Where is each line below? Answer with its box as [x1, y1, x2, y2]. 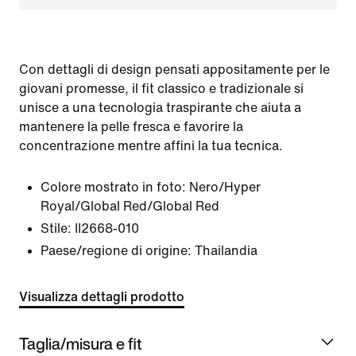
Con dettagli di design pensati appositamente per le [19, 63, 330, 76]
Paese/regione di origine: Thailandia [41, 244, 257, 257]
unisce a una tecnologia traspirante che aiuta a [19, 101, 301, 114]
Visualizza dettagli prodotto [19, 290, 184, 304]
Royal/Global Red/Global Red [41, 199, 219, 213]
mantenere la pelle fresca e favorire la [19, 120, 243, 133]
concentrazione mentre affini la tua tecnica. [19, 139, 283, 153]
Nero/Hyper [189, 180, 261, 194]
